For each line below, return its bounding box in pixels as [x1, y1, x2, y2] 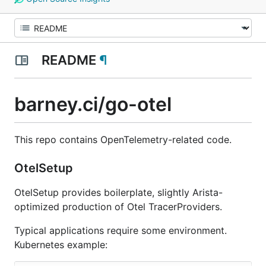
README [38, 52, 99, 68]
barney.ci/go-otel [14, 93, 172, 116]
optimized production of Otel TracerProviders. [14, 200, 222, 213]
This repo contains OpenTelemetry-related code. [14, 133, 232, 145]
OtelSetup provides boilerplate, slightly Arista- [14, 186, 223, 198]
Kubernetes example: [14, 238, 107, 251]
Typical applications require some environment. [14, 224, 227, 236]
